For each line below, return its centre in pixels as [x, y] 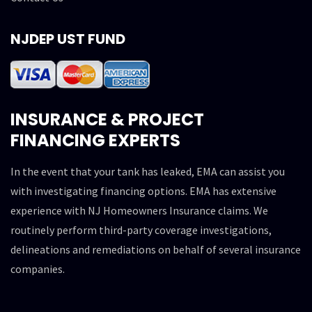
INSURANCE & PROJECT [107, 119]
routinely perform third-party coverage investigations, [141, 229]
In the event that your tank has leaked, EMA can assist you [148, 171]
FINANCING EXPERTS [95, 140]
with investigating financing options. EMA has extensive [143, 190]
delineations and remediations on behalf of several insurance [156, 249]
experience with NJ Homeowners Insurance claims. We [139, 210]
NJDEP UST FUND [68, 39]
